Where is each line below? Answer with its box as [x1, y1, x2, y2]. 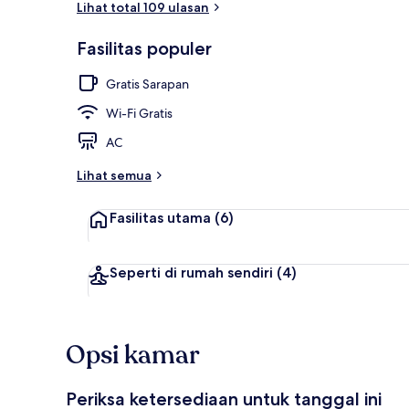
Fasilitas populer [77, 37, 212, 59]
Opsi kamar [66, 337, 200, 372]
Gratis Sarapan [106, 75, 189, 92]
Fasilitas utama [110, 208, 211, 226]
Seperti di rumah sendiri [110, 263, 273, 281]
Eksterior [338, 49, 385, 66]
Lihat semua [77, 166, 152, 184]
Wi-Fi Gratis [106, 104, 173, 121]
